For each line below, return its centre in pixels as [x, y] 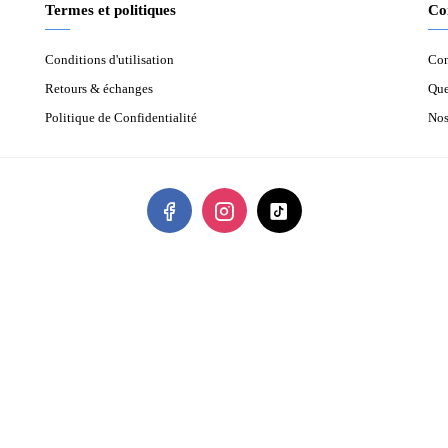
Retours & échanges [99, 88]
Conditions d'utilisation [109, 59]
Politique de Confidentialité [121, 117]
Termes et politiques [110, 10]
